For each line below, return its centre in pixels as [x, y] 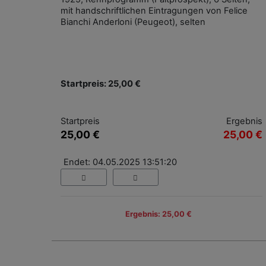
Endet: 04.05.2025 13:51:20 [120, 162]
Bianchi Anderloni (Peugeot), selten [133, 22]
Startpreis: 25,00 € [101, 84]
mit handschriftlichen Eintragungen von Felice [154, 11]
